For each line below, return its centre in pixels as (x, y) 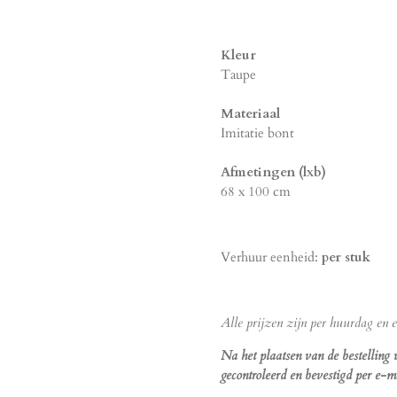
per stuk (346, 257)
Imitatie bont (257, 132)
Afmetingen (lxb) (273, 171)
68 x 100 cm (256, 191)
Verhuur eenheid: (271, 257)
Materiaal (250, 113)
